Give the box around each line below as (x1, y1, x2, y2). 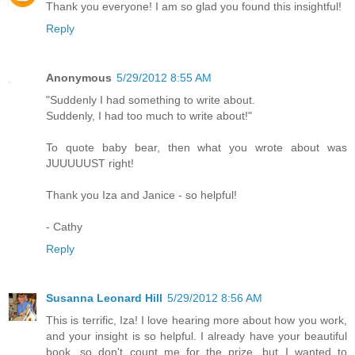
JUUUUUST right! (46, 157, 134, 170)
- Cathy (46, 220, 82, 234)
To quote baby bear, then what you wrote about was (46, 141, 347, 155)
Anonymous (46, 71, 112, 85)
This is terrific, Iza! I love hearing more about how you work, (46, 314, 347, 327)
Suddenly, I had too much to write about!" (46, 109, 252, 123)
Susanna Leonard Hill (46, 292, 162, 305)
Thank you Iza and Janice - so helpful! (46, 189, 237, 202)
